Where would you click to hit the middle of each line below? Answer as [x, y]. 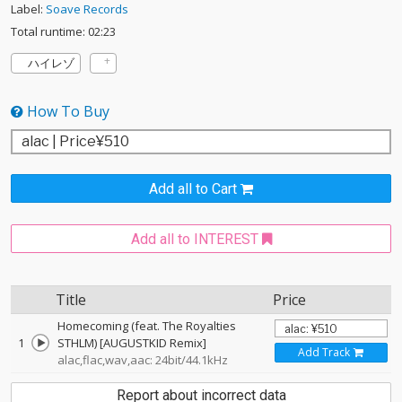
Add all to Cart [193, 189]
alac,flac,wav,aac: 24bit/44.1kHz [143, 360]
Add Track [323, 353]
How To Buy [66, 112]
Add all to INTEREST [194, 240]
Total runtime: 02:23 [63, 32]
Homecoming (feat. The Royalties [147, 326]
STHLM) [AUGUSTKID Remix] [132, 343]
